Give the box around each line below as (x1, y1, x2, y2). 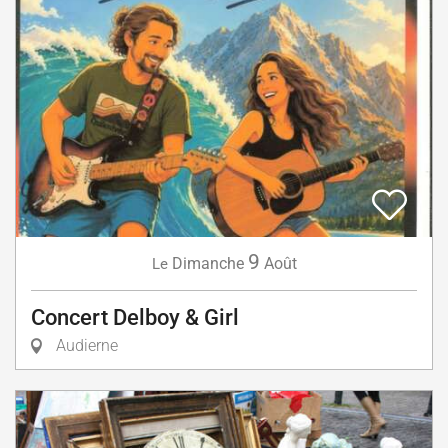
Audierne (52, 336, 118, 356)
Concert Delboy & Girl (31, 305, 239, 331)
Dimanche (171, 254, 244, 274)
